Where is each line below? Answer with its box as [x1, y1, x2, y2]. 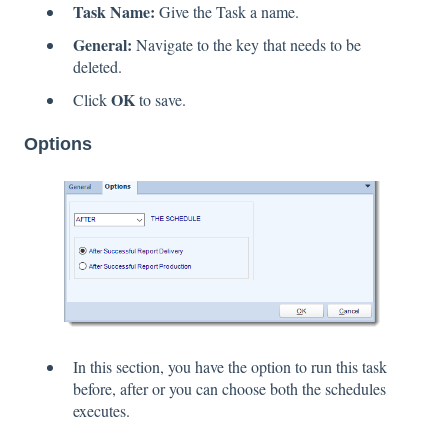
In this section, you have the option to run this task [73, 356, 387, 378]
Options [24, 134, 92, 155]
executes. [73, 400, 130, 422]
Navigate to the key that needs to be [132, 34, 361, 56]
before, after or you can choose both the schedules [73, 378, 386, 400]
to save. [135, 89, 186, 111]
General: [73, 33, 132, 57]
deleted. [73, 56, 122, 78]
